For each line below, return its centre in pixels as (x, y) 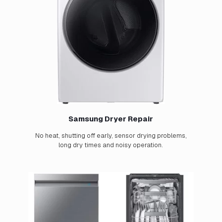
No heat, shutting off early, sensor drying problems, (111, 136)
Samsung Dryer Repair (111, 119)
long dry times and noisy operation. (111, 145)
